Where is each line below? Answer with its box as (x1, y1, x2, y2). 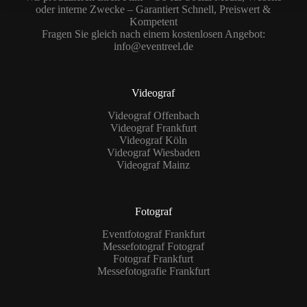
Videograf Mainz (116, 158, 191, 171)
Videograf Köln (119, 134, 188, 146)
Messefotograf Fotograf (102, 240, 204, 252)
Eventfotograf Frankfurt (101, 228, 205, 240)
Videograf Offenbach (107, 109, 199, 121)
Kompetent (129, 16, 177, 28)
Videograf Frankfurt (110, 121, 197, 134)
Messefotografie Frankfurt (97, 265, 210, 277)
